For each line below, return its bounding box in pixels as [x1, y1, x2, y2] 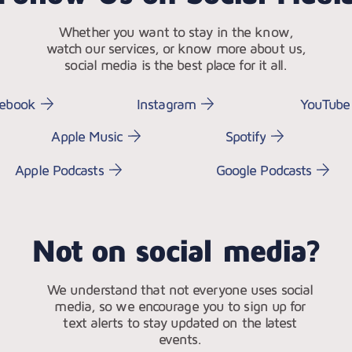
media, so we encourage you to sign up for [54, 298, 306, 314]
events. [158, 331, 202, 347]
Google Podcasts [215, 161, 312, 178]
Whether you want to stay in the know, [59, 24, 293, 40]
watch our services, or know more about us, [46, 40, 306, 57]
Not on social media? [31, 231, 320, 268]
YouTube [299, 95, 350, 112]
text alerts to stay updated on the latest [63, 314, 297, 331]
